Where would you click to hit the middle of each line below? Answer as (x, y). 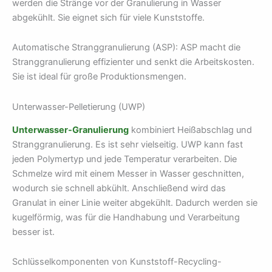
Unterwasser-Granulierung (70, 130)
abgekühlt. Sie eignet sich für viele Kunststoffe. (108, 17)
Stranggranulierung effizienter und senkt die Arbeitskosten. (133, 62)
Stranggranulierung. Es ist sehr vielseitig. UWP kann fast (127, 144)
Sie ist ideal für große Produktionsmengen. (99, 77)
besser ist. (33, 232)
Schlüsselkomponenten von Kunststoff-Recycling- (117, 262)
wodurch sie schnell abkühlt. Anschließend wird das (119, 188)
